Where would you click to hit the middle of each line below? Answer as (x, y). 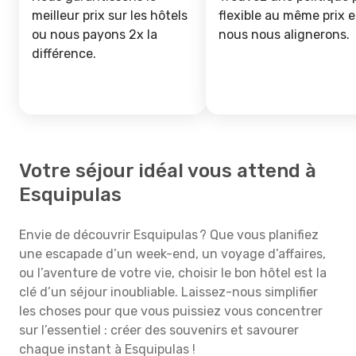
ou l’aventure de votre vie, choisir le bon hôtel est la (173, 273)
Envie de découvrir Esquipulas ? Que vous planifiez (169, 235)
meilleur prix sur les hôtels (110, 15)
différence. (64, 54)
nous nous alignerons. (284, 35)
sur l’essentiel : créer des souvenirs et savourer (159, 330)
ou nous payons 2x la (95, 35)
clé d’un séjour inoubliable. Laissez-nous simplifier (168, 292)
